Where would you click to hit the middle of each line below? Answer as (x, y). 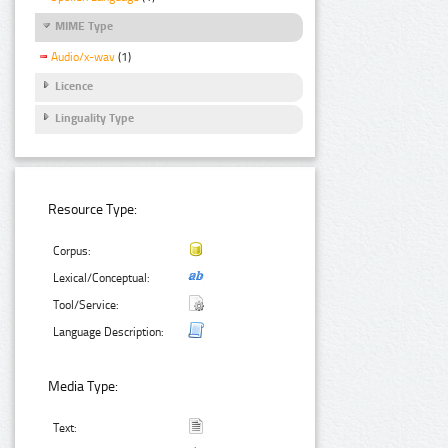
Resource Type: (93, 209)
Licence (74, 85)
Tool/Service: (86, 304)
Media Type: (83, 386)
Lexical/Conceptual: (102, 277)
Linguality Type (94, 117)
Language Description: (109, 331)
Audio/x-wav (83, 56)
